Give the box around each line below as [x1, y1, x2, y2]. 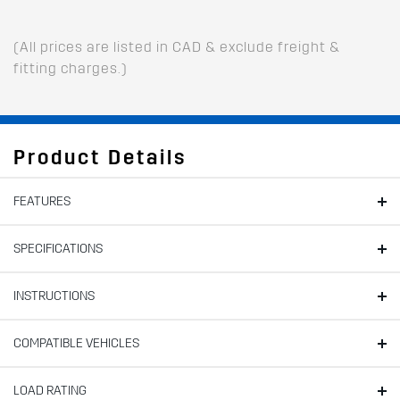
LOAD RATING [13, 382, 87, 398]
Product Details [13, 145, 187, 170]
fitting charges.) [13, 59, 128, 77]
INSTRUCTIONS [13, 287, 95, 304]
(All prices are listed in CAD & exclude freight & [13, 37, 340, 55]
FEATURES [13, 193, 71, 209]
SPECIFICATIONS [13, 240, 103, 256]
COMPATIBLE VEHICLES [13, 335, 139, 351]
